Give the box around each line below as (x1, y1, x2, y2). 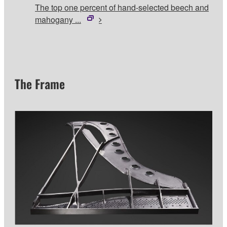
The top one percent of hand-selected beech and (35, 2, 209, 14)
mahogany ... (35, 14, 81, 26)
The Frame (15, 74, 65, 93)
